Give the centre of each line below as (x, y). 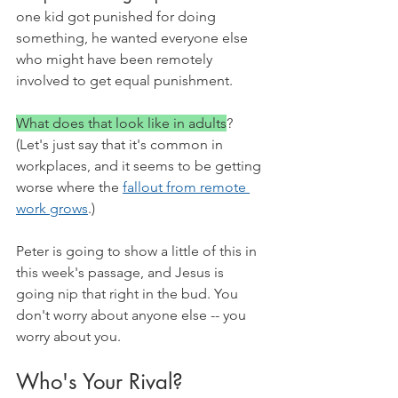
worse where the (69, 187)
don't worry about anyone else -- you (133, 315)
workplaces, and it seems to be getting (140, 166)
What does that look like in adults (121, 123)
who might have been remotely (116, 60)
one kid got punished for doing (118, 17)
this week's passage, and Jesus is (122, 273)
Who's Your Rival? (99, 382)
